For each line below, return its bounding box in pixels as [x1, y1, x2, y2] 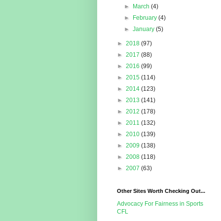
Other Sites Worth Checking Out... [117, 188, 205, 194]
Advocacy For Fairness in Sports [117, 200, 203, 208]
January [133, 26, 156, 33]
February [133, 14, 159, 22]
